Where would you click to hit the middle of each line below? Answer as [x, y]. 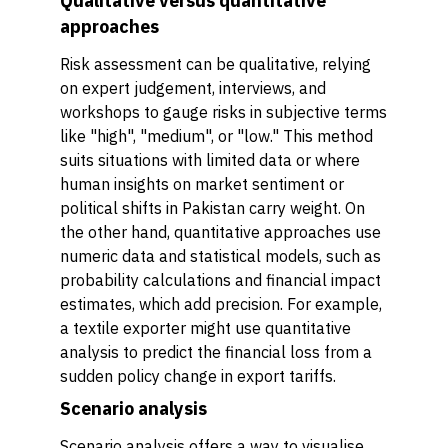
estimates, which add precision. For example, [221, 304]
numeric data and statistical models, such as [220, 256]
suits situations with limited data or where [210, 160]
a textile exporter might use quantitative [205, 328]
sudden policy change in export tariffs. [198, 376]
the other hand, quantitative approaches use [220, 232]
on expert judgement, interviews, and [193, 88]
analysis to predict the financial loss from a [216, 352]
